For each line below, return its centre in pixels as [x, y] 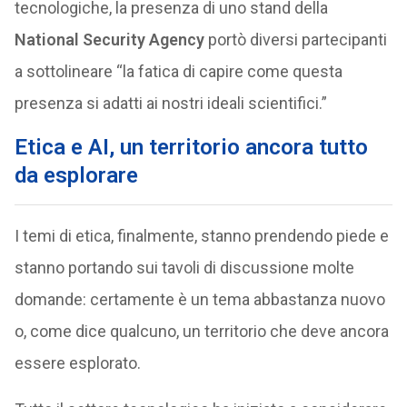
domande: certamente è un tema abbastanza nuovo [199, 299]
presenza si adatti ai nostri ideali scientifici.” [170, 103]
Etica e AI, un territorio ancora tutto [191, 147]
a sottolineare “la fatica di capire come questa [178, 71]
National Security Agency [109, 40]
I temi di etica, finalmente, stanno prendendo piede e [201, 236]
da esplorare [76, 175]
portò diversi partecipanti [295, 40]
